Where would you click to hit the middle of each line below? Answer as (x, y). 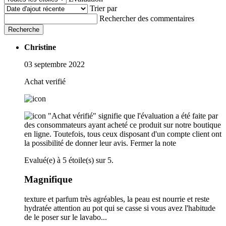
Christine (40, 47)
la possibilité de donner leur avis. (76, 143)
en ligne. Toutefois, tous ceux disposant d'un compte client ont (123, 134)
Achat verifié (45, 81)
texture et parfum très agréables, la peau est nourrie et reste (117, 199)
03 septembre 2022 (54, 64)
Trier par (103, 8)
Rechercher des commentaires (147, 18)
